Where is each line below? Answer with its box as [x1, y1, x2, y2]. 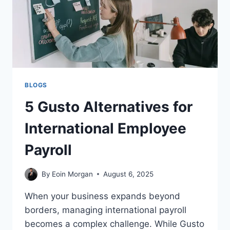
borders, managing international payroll [25, 204, 186, 215]
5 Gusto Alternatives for [25, 98, 193, 116]
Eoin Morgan [52, 169, 93, 178]
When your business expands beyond [25, 190, 180, 201]
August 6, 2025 [103, 169, 154, 178]
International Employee [25, 120, 186, 138]
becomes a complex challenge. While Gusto [25, 218, 204, 229]
